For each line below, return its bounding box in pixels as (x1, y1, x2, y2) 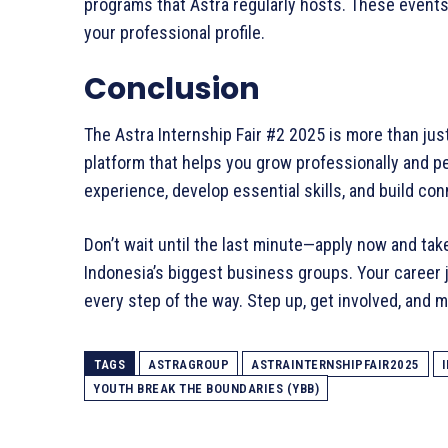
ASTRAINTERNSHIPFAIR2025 (251, 357, 420, 373)
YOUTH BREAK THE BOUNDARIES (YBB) (93, 381, 319, 397)
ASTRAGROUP (148, 357, 229, 373)
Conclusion (84, 68, 260, 111)
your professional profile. (84, 22, 265, 44)
